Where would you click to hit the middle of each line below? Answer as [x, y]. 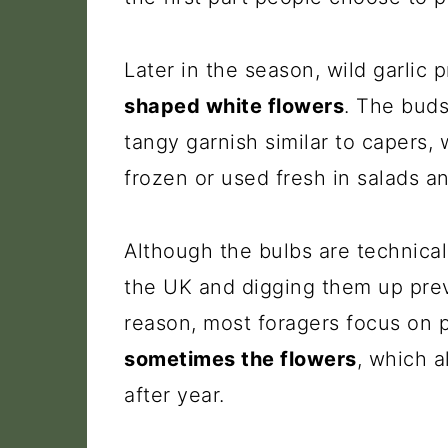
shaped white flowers [234, 106]
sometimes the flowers [240, 359]
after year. [174, 395]
